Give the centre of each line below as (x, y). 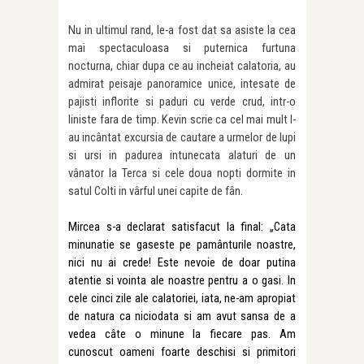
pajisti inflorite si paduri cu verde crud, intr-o (182, 102)
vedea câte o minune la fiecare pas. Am (182, 334)
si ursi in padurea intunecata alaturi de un (182, 156)
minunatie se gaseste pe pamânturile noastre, (182, 245)
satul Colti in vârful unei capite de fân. (156, 191)
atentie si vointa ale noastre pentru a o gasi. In (182, 281)
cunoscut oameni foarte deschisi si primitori (182, 352)
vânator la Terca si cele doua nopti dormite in (182, 173)
